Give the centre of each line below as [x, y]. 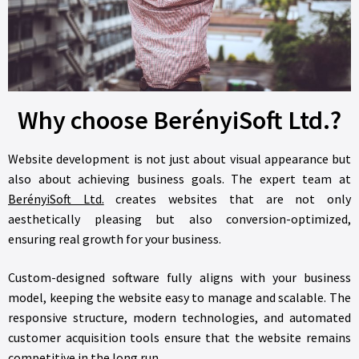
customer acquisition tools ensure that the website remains [179, 337]
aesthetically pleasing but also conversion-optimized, [179, 218]
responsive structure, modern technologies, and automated [179, 317]
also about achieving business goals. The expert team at [179, 178]
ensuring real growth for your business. [115, 238]
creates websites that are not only [228, 198]
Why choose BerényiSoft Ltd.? [179, 120]
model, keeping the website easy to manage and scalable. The [179, 297]
